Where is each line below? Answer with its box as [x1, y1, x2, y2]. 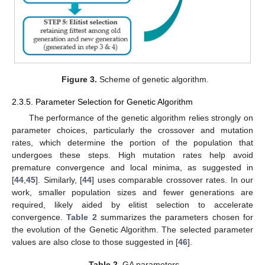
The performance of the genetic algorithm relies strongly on [28, 113, 253, 123]
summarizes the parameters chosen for [96, 212, 254, 222]
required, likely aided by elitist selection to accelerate [12, 200, 253, 210]
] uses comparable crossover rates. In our [92, 175, 253, 185]
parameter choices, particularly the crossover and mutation [12, 125, 253, 135]
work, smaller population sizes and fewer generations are [12, 188, 253, 198]
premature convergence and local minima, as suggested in [12, 163, 253, 173]
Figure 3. [61, 74, 97, 84]
